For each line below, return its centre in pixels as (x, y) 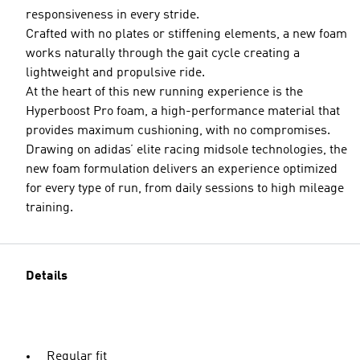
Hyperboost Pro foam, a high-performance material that (183, 112)
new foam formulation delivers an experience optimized (182, 170)
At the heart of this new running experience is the (164, 93)
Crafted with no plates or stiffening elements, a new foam (186, 35)
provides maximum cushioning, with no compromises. (178, 131)
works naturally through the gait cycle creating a (163, 54)
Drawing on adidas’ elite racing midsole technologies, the (186, 151)
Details (47, 277)
